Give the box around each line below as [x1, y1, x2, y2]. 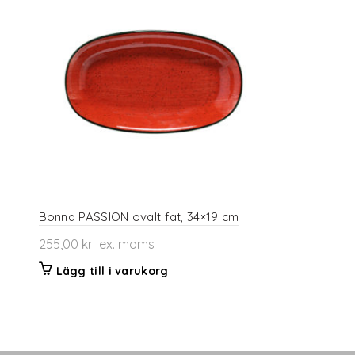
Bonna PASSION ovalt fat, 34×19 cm [38, 208, 239, 224]
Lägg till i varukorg [55, 263, 169, 278]
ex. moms [92, 235, 155, 252]
